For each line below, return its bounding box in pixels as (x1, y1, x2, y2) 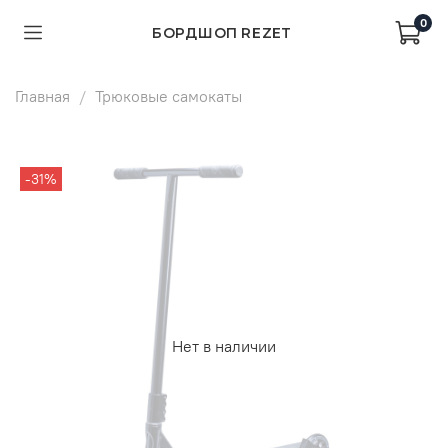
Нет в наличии (172, 336, 276, 357)
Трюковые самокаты (95, 85, 242, 106)
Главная (15, 85, 70, 106)
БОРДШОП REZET (151, 24, 292, 42)
